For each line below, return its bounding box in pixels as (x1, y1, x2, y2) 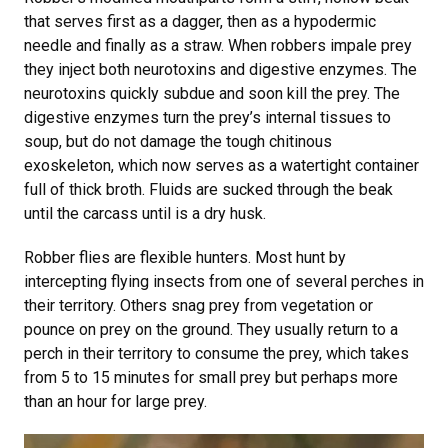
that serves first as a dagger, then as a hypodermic (24, 12, 376, 31)
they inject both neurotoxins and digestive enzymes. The (24, 60, 417, 79)
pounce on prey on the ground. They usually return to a (24, 320, 398, 339)
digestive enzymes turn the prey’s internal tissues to (24, 108, 391, 127)
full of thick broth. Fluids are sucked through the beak (24, 180, 393, 199)
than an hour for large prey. (24, 392, 211, 411)
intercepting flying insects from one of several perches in (24, 272, 424, 291)
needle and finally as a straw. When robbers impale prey (24, 36, 412, 55)
